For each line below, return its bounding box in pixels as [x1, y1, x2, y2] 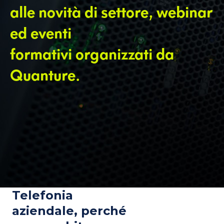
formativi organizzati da [10, 44, 174, 63]
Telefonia [12, 188, 73, 203]
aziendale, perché [12, 203, 126, 218]
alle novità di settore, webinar [10, 2, 212, 21]
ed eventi [10, 23, 71, 42]
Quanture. [10, 65, 80, 84]
